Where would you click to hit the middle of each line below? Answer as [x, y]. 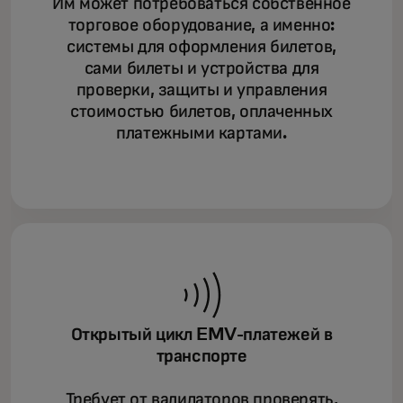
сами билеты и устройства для [201, 68]
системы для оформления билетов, [201, 47]
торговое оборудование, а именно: [201, 25]
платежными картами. [201, 133]
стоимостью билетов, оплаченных [201, 112]
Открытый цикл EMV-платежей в [201, 335]
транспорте [201, 356]
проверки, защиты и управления [201, 90]
